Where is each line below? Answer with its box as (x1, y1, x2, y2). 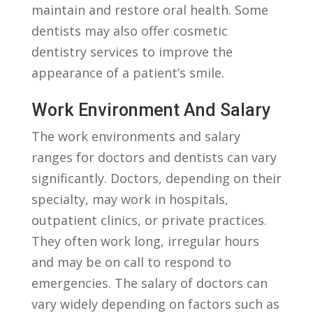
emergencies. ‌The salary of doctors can (31, 275, 268, 291)
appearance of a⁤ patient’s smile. (31, 64, 224, 81)
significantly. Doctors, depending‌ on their (31, 170, 282, 187)
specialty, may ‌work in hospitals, (31, 191, 228, 208)
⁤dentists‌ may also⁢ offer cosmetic (31, 22, 228, 39)
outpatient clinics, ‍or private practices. (31, 212, 267, 228)
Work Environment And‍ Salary (31, 100, 270, 120)
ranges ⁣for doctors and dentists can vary (31, 149, 277, 166)
